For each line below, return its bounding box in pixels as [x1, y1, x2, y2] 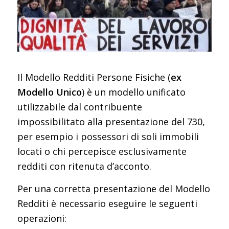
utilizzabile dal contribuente [17, 100, 142, 113]
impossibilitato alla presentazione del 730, [17, 115, 205, 128]
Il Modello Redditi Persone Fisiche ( [17, 71, 171, 83]
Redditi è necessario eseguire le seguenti [17, 197, 197, 210]
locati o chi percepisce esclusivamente [17, 145, 187, 157]
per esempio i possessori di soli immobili [17, 130, 199, 143]
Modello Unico [17, 85, 82, 98]
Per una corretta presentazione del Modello [17, 182, 210, 195]
